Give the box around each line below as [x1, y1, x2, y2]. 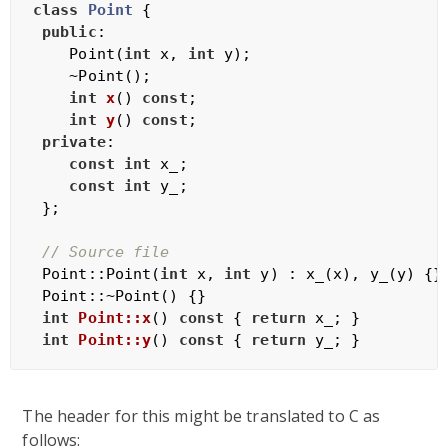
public [42, 22, 97, 41]
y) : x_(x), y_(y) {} [251, 264, 443, 283]
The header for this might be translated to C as [22, 404, 381, 427]
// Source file [42, 242, 170, 261]
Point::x [78, 308, 152, 327]
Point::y [78, 330, 152, 349]
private [42, 132, 106, 151]
